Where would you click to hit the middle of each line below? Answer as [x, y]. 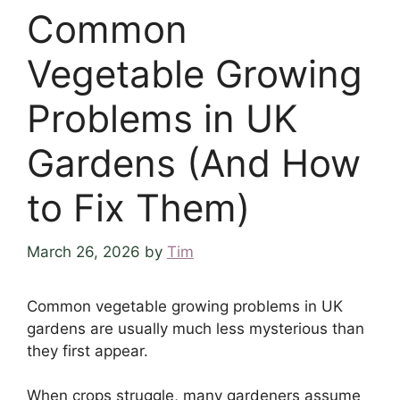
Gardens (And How [194, 163]
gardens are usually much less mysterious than [196, 328]
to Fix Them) [138, 208]
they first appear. [87, 350]
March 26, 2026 [83, 251]
